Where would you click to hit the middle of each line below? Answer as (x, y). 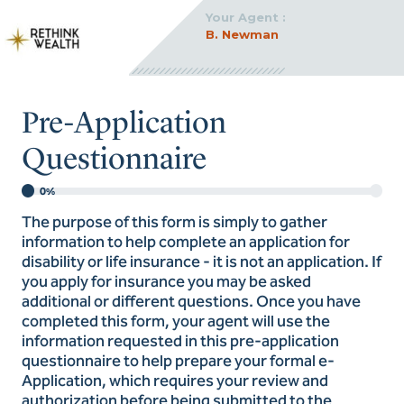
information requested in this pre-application (180, 341)
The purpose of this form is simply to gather (174, 222)
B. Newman (243, 34)
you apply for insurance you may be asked (166, 281)
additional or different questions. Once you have (191, 301)
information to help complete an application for (186, 242)
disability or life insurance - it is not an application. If (202, 262)
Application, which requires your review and (175, 381)
